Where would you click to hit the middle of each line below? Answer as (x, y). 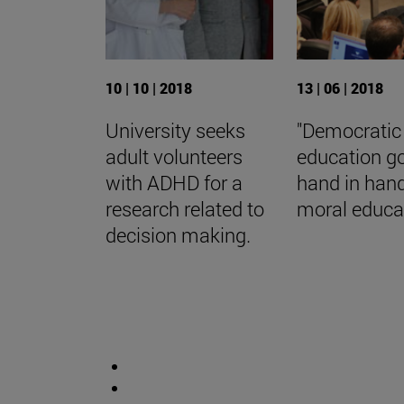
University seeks (175, 131)
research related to (185, 209)
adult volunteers (174, 157)
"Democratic (349, 131)
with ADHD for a (174, 183)
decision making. (178, 235)
